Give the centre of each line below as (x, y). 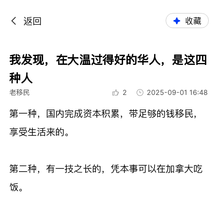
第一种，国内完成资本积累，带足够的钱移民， (106, 113)
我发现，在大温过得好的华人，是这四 (108, 60)
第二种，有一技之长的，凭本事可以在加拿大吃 (106, 168)
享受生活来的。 (42, 132)
